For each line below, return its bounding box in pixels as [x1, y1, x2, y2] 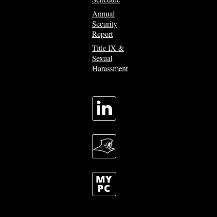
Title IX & [92, 42, 124, 53]
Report [92, 28, 113, 39]
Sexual [92, 52, 112, 63]
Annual [92, 8, 115, 18]
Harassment [92, 62, 128, 73]
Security [92, 18, 117, 29]
